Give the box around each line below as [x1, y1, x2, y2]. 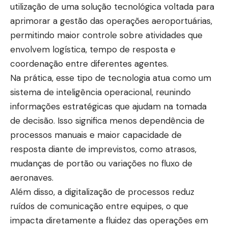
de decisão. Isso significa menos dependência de [10, 115, 205, 127]
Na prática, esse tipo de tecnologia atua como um [10, 72, 211, 84]
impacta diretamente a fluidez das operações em [10, 215, 208, 226]
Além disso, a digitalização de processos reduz [10, 186, 194, 198]
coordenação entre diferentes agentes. [10, 58, 168, 70]
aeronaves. [10, 172, 53, 184]
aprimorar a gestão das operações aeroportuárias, [10, 15, 212, 27]
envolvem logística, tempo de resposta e [10, 44, 176, 55]
